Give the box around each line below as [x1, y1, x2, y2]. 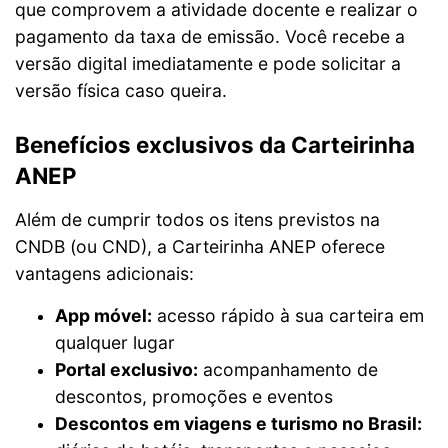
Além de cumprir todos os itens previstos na [15, 209, 380, 230]
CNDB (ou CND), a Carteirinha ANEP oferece [15, 236, 385, 257]
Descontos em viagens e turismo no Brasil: [55, 413, 422, 434]
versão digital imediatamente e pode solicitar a [15, 53, 401, 74]
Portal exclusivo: [55, 359, 198, 380]
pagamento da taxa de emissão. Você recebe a [15, 26, 405, 47]
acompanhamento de [198, 359, 378, 380]
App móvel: [55, 305, 152, 326]
